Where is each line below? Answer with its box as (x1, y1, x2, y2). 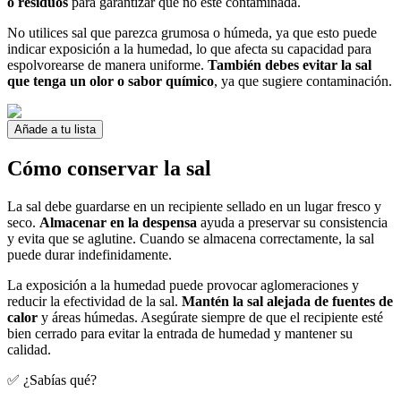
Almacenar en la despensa (39, 215, 197, 231)
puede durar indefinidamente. (7, 247, 172, 263)
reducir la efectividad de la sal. (7, 294, 182, 310)
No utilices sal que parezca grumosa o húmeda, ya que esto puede (7, 25, 377, 41)
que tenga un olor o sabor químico (7, 73, 214, 90)
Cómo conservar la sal (7, 157, 211, 181)
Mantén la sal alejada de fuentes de (182, 294, 393, 310)
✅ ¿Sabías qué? (7, 372, 97, 388)
